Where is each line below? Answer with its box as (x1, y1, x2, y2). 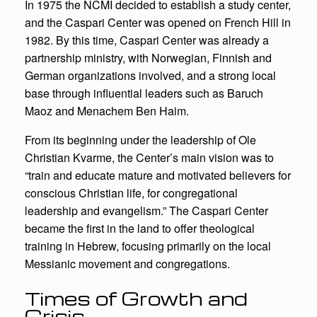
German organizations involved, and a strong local (25, 67, 276, 83)
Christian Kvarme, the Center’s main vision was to (25, 149, 274, 166)
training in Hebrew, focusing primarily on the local (25, 237, 271, 254)
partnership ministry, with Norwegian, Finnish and (25, 49, 272, 66)
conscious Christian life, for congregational (25, 184, 238, 201)
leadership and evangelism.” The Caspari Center (25, 202, 268, 219)
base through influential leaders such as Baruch (25, 84, 263, 101)
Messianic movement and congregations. (25, 255, 230, 272)
